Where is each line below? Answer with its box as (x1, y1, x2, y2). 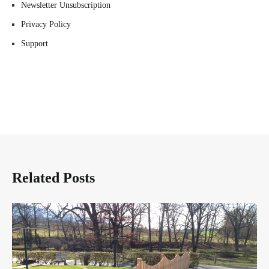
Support (21, 38, 48, 48)
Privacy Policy (21, 19, 71, 29)
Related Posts (12, 169, 95, 186)
